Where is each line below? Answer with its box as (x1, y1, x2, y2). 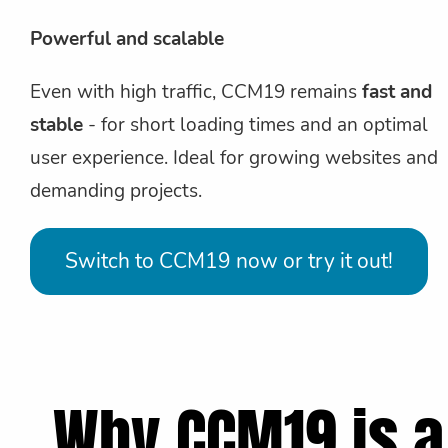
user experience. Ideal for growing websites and (30, 144, 438, 171)
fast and (362, 78, 432, 105)
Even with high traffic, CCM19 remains (30, 78, 362, 105)
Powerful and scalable (30, 25, 224, 52)
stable (30, 111, 83, 138)
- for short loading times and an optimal (83, 111, 428, 138)
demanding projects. (30, 177, 202, 204)
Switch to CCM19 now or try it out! (65, 246, 393, 275)
